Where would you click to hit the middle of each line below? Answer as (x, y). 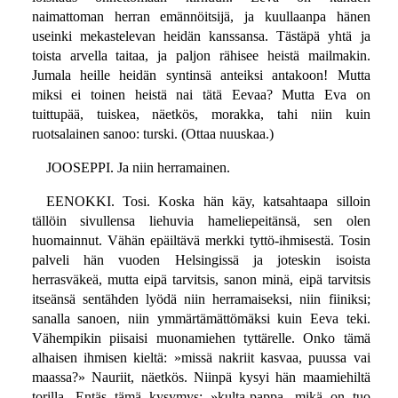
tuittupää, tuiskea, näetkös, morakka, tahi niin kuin (201, 115)
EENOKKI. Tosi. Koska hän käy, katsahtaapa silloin (208, 202)
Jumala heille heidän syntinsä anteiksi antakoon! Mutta (201, 76)
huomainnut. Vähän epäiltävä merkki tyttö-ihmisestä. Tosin (201, 241)
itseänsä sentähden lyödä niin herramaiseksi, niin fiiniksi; (201, 299)
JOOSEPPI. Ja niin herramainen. (138, 168)
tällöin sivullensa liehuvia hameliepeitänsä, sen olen (201, 221)
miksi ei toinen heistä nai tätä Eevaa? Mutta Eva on (201, 95)
